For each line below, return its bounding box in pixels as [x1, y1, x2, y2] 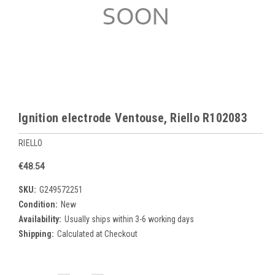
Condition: [18, 199, 58, 209]
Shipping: [18, 228, 54, 239]
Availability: [18, 214, 61, 224]
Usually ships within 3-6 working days [64, 214, 194, 224]
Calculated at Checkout [56, 228, 137, 239]
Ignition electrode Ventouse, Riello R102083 [18, 110, 247, 125]
